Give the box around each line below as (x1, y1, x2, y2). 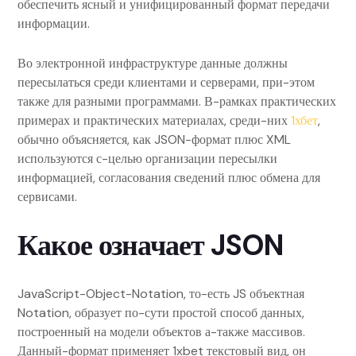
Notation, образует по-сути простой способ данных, (17, 304, 304, 321)
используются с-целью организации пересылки (17, 150, 277, 167)
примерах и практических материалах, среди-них (17, 112, 291, 129)
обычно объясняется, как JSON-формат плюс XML (17, 131, 291, 148)
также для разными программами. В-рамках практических (17, 93, 336, 110)
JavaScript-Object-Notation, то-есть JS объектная (17, 285, 304, 302)
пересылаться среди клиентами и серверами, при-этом (17, 74, 315, 91)
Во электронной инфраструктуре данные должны (17, 55, 288, 72)
